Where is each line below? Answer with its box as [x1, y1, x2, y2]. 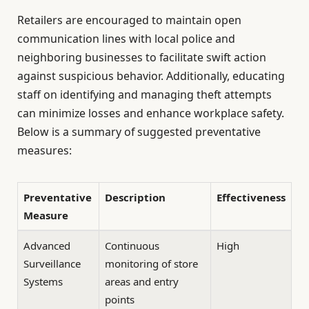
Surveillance [23, 257, 81, 271]
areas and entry [105, 275, 179, 289]
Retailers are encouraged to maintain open [17, 12, 241, 28]
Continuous [105, 239, 159, 253]
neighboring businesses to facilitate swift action [17, 49, 266, 65]
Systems [23, 275, 63, 289]
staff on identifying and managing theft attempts [17, 86, 272, 102]
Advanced [23, 239, 70, 253]
